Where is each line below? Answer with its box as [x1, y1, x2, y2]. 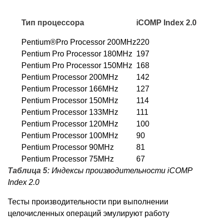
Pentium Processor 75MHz [21, 155, 114, 163]
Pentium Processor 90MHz [21, 143, 114, 152]
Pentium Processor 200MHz [21, 73, 118, 82]
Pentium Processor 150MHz [21, 96, 118, 105]
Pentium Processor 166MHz [21, 85, 118, 93]
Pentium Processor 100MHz [21, 131, 118, 140]
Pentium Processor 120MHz [21, 120, 118, 128]
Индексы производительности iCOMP [50, 166, 192, 175]
